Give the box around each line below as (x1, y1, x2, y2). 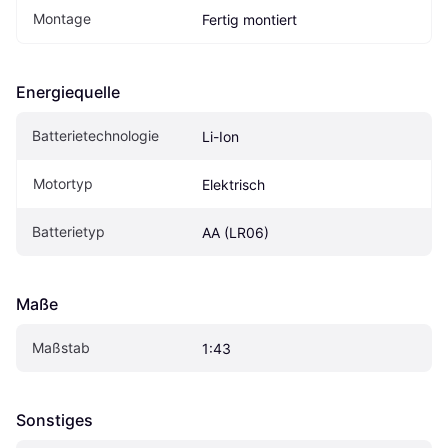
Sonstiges (16, 410, 93, 431)
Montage (33, 10, 91, 28)
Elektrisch (202, 176, 265, 194)
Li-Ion (202, 128, 239, 146)
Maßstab (32, 339, 90, 357)
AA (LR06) (202, 224, 269, 242)
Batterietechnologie (32, 127, 159, 145)
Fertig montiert (202, 11, 297, 29)
